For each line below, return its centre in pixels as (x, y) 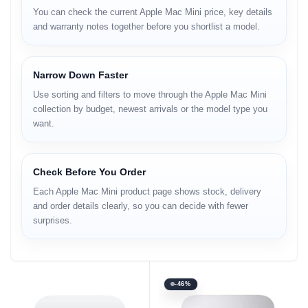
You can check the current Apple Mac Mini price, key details (153, 12)
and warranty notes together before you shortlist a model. (146, 26)
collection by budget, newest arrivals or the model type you (150, 109)
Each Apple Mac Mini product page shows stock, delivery (147, 191)
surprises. (53, 220)
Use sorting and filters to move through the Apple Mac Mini (150, 94)
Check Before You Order (89, 172)
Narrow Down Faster (80, 75)
